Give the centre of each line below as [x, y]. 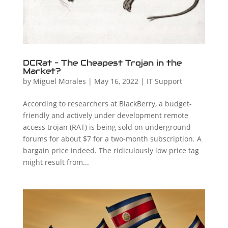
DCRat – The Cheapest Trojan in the [102, 63]
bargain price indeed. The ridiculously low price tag [111, 150]
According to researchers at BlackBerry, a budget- [107, 103]
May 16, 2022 [116, 81]
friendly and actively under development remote [105, 115]
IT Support [164, 81]
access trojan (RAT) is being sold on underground [107, 127]
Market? [42, 71]
